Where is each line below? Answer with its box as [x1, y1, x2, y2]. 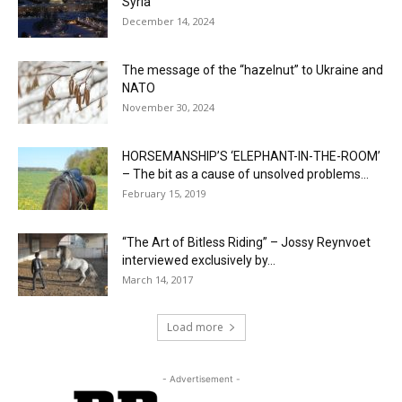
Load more [166, 319, 223, 335]
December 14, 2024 [122, 13, 214, 28]
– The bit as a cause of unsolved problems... [122, 166, 369, 181]
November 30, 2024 [122, 100, 214, 114]
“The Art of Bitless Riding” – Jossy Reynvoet [122, 234, 371, 249]
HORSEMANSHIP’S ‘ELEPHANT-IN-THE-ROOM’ [122, 148, 380, 163]
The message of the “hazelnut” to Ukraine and [122, 62, 383, 77]
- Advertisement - [162, 372, 240, 384]
